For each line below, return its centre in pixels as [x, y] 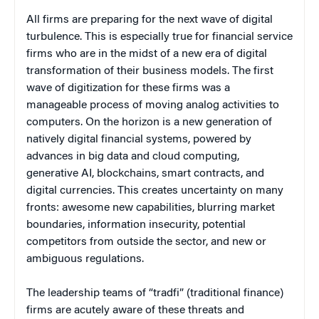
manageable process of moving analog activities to [153, 105]
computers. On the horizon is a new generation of [149, 122]
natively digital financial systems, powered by [139, 139]
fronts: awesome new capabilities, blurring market [151, 208]
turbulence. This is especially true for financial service [159, 37]
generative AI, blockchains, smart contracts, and [145, 173]
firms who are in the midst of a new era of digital [147, 54]
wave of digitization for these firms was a [128, 88]
